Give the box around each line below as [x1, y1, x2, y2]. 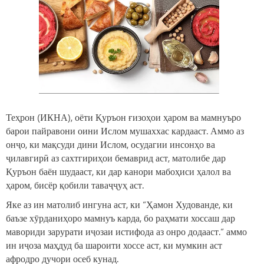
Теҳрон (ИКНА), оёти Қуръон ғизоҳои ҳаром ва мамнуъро [6, 111, 241, 124]
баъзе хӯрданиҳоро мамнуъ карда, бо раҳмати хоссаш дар [6, 212, 235, 225]
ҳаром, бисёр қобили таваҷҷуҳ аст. [6, 179, 144, 192]
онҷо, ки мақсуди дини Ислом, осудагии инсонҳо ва [6, 138, 215, 151]
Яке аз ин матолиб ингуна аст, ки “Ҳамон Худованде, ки [6, 198, 233, 211]
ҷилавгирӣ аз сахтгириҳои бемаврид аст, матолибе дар [6, 151, 226, 164]
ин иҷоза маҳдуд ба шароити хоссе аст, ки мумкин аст [6, 239, 222, 252]
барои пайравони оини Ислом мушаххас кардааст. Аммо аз [6, 124, 244, 137]
